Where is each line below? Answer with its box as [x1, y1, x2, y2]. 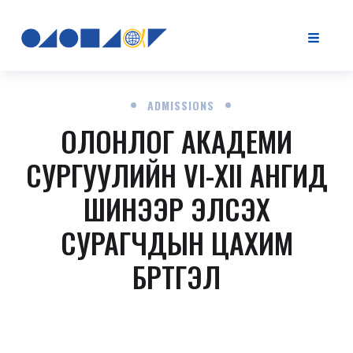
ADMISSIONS [147, 97, 214, 113]
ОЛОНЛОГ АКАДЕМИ [61, 120, 292, 162]
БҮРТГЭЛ [132, 255, 221, 297]
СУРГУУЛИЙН [25, 154, 184, 195]
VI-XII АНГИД [183, 154, 328, 195]
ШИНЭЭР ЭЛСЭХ [83, 188, 270, 229]
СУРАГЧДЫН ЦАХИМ [60, 221, 293, 263]
